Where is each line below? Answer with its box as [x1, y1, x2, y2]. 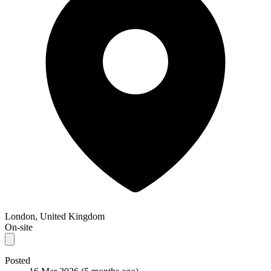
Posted [5, 255, 30, 266]
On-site [5, 221, 33, 232]
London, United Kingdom [5, 211, 105, 221]
